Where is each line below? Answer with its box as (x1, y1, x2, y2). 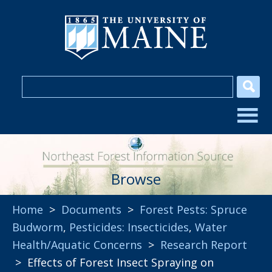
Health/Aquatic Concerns (12, 237, 142, 252)
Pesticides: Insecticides (69, 220, 189, 234)
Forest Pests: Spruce (140, 202, 247, 217)
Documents (61, 202, 121, 217)
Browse (111, 169, 161, 189)
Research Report (160, 237, 247, 252)
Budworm (12, 220, 63, 234)
